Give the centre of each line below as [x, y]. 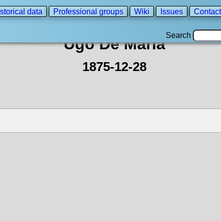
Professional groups [88, 11]
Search [179, 35]
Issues [172, 11]
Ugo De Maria [114, 44]
